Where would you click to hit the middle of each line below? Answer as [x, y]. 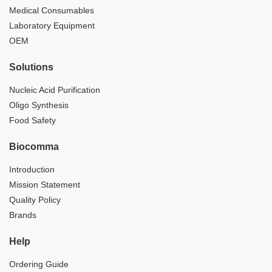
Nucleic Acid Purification [55, 90]
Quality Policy [35, 200]
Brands [23, 215]
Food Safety [32, 121]
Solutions [31, 67]
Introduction [32, 170]
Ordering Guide [39, 264]
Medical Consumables [52, 11]
